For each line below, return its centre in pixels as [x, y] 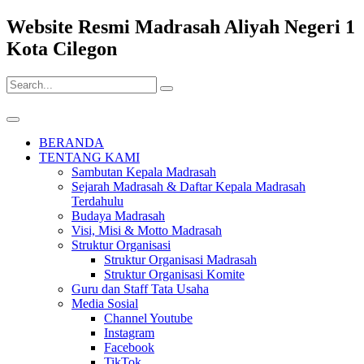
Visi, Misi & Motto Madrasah [147, 230]
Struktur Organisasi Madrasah [180, 259]
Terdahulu [97, 201]
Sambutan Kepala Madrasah [144, 171]
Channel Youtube [148, 318]
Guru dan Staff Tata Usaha [140, 288]
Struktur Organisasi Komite [174, 274]
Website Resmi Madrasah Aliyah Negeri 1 [181, 26]
